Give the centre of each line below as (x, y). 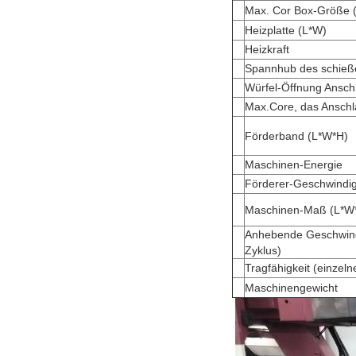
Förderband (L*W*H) (296, 136)
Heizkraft (267, 49)
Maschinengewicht (291, 288)
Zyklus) (263, 250)
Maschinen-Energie (294, 164)
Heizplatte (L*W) (286, 30)
